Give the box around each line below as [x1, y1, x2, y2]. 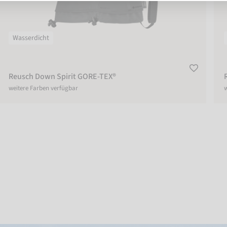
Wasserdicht [13, 33, 49, 43]
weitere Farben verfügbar [9, 84, 78, 93]
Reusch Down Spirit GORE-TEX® [9, 71, 116, 82]
